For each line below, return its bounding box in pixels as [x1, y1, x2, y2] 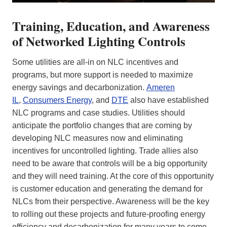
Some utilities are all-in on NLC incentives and [12, 57, 178, 66]
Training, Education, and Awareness [12, 17, 210, 36]
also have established [128, 95, 209, 104]
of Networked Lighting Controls [12, 32, 190, 51]
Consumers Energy [23, 95, 92, 104]
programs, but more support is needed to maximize [12, 70, 193, 79]
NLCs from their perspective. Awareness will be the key [12, 197, 209, 206]
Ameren [146, 83, 175, 92]
